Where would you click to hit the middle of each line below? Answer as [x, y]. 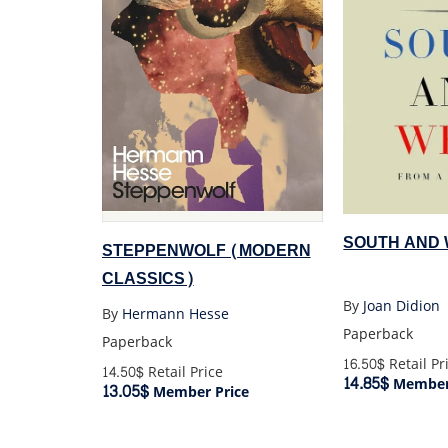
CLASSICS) [147, 279]
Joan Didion [402, 306]
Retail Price [183, 372]
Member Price [198, 392]
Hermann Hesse [175, 314]
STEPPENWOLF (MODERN [206, 251]
